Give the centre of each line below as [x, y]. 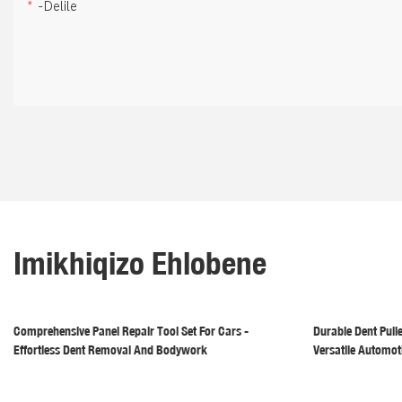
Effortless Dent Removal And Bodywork [110, 350]
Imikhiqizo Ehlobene [140, 262]
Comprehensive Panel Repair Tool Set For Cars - [131, 331]
